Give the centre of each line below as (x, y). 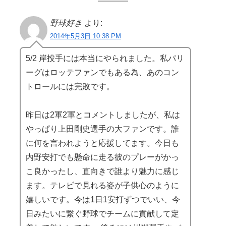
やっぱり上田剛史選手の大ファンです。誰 (102, 129)
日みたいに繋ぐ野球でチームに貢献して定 (102, 213)
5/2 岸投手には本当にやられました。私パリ (105, 58)
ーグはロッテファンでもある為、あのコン (102, 72)
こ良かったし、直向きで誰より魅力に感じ (102, 171)
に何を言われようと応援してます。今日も (102, 143)
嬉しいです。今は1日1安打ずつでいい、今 (103, 199)
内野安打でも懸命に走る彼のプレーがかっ (102, 157)
